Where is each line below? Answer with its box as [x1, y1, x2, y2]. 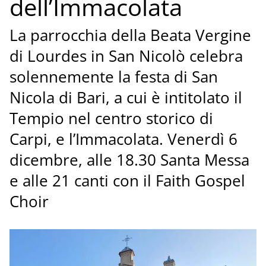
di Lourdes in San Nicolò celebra [9, 46, 243, 67]
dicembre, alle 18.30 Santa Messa [9, 150, 249, 171]
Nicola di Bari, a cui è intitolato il [9, 87, 242, 109]
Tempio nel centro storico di [9, 108, 213, 129]
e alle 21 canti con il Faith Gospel [9, 170, 245, 192]
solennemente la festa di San [9, 66, 218, 88]
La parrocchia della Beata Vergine [9, 25, 251, 46]
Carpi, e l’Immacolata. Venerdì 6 [9, 129, 237, 150]
